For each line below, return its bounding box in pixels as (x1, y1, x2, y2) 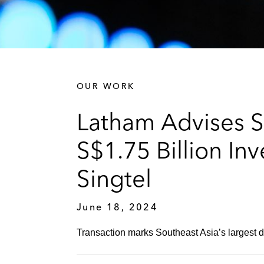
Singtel (77, 163, 151, 193)
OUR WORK (77, 80, 135, 91)
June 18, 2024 (77, 200, 159, 213)
